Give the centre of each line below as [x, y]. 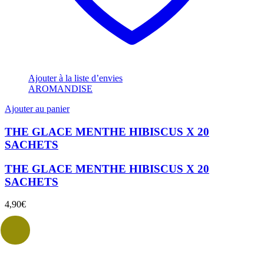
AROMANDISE [60, 89]
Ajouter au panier [37, 109]
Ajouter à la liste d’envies [75, 78]
